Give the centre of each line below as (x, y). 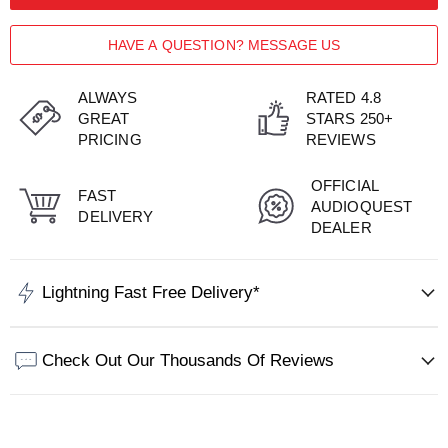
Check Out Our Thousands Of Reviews (188, 361)
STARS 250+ (349, 118)
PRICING (109, 139)
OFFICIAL (344, 185)
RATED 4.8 (343, 97)
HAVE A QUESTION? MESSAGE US (224, 45)
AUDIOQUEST (361, 206)
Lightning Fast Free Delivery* (151, 293)
